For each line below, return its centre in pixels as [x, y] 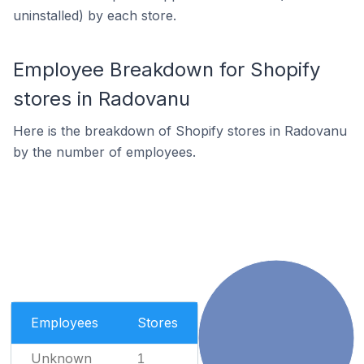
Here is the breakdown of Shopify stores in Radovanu [180, 131]
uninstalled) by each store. [95, 15]
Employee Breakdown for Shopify [167, 69]
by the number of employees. [104, 152]
